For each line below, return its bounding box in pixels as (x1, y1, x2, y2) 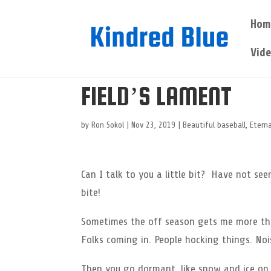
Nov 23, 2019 (131, 120, 176, 129)
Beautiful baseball (183, 120, 246, 129)
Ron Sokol (91, 120, 125, 129)
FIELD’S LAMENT (81, 82, 232, 111)
